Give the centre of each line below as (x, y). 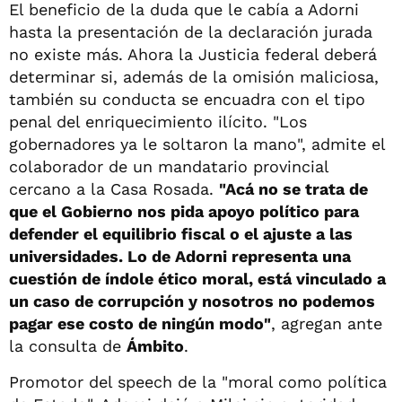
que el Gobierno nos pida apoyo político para (184, 211)
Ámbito (155, 345)
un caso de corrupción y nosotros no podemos (192, 301)
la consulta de (68, 345)
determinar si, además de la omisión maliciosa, (194, 76)
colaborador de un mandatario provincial (169, 166)
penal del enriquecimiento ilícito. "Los (158, 121)
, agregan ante (327, 323)
